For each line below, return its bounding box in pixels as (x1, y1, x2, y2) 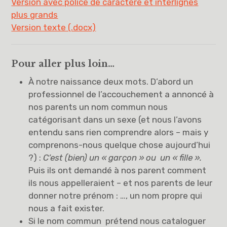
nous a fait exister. (28, 203, 105, 214)
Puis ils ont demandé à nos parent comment (28, 165, 207, 176)
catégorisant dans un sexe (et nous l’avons (28, 115, 202, 125)
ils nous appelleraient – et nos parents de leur (28, 178, 213, 188)
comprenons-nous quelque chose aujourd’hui (28, 140, 211, 150)
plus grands (11, 9, 58, 20)
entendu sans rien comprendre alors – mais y (28, 127, 209, 138)
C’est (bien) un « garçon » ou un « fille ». (43, 153, 202, 163)
